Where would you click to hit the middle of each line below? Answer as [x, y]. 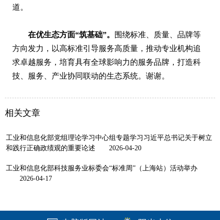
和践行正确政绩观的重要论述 [51, 148]
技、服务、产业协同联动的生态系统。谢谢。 [91, 76]
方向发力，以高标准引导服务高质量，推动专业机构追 [107, 48]
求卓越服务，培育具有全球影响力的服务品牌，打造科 [107, 62]
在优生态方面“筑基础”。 [71, 34]
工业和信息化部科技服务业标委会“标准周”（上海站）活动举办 [102, 168]
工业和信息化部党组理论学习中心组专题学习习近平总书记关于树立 [109, 137]
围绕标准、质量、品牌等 [158, 34]
